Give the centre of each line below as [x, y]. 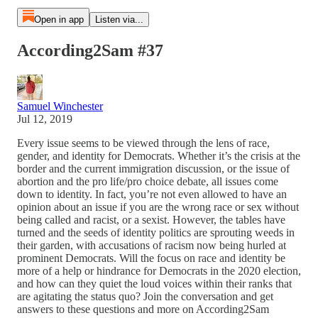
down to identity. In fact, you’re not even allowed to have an [152, 194]
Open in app [59, 20]
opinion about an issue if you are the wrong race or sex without [158, 207]
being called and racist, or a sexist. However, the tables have [151, 219]
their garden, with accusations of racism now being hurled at [152, 245]
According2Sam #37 [90, 50]
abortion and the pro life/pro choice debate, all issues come [148, 181]
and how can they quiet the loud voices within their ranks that [154, 283]
